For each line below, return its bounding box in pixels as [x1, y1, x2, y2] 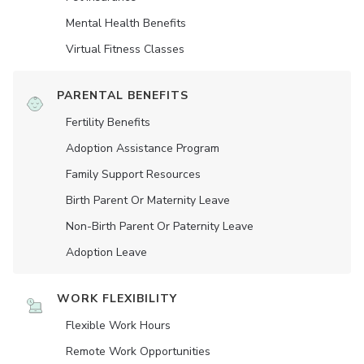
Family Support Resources [66, 167, 201, 183]
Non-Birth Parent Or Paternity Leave [66, 219, 253, 235]
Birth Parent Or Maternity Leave [66, 193, 230, 209]
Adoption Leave [66, 245, 147, 261]
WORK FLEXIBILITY [57, 291, 177, 307]
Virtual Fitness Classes [66, 41, 184, 58]
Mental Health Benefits [66, 15, 186, 32]
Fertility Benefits [66, 115, 150, 131]
